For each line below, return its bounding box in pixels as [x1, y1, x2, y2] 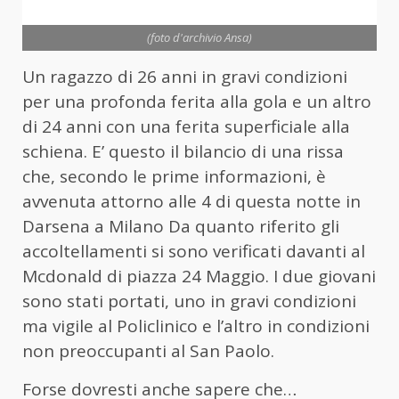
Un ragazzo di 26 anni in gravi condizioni [22, 64, 347, 88]
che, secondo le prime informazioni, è [22, 164, 326, 188]
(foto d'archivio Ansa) [147, 28, 252, 45]
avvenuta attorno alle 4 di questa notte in [22, 189, 361, 213]
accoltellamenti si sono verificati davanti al [22, 239, 365, 263]
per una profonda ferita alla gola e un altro [22, 89, 371, 113]
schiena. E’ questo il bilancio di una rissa [22, 139, 344, 163]
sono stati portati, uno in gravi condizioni [22, 289, 356, 313]
